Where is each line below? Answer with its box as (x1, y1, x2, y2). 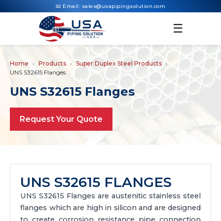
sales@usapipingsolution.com (81, 3, 165, 9)
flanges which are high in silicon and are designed (20, 203, 201, 212)
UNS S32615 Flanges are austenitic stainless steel (20, 191, 201, 200)
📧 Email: (56, 3, 82, 9)
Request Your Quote (20, 114, 103, 124)
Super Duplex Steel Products (76, 60, 162, 67)
